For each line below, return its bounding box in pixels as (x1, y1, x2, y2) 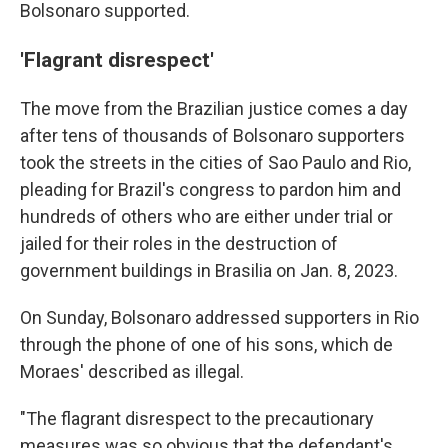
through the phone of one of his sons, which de (20, 334, 393, 355)
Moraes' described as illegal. (20, 361, 244, 382)
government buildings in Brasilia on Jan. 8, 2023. (20, 260, 398, 281)
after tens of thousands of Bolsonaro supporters (20, 125, 405, 146)
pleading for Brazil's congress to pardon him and (20, 179, 401, 200)
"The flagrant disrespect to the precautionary (20, 408, 374, 429)
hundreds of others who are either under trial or (20, 206, 393, 227)
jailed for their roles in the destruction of (20, 233, 338, 254)
